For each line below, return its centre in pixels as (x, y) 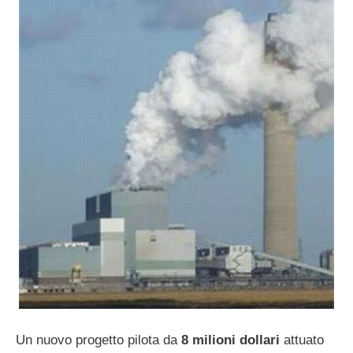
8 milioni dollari (230, 340)
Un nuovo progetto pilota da (98, 340)
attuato (302, 340)
